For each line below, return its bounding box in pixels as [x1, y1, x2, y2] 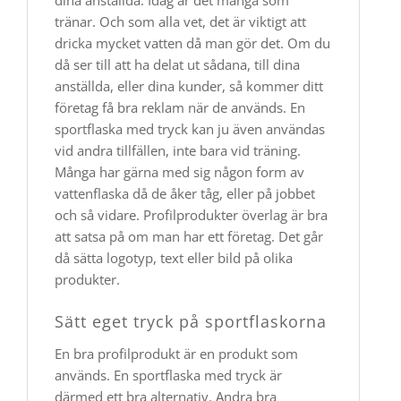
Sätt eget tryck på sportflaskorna [55, 311, 327, 332]
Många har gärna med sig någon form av [55, 163, 304, 181]
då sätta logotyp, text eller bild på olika [55, 249, 293, 267]
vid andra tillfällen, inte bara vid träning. [55, 141, 301, 159]
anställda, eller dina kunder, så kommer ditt [55, 77, 323, 95]
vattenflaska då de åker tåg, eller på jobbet [55, 184, 315, 202]
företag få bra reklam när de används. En [55, 98, 305, 116]
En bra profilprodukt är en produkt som [55, 345, 298, 363]
